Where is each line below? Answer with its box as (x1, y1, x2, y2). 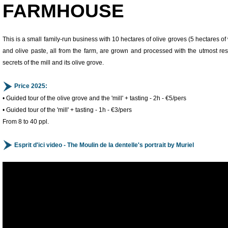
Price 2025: (13, 82, 47, 90)
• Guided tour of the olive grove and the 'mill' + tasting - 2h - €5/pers (3, 94, 186, 102)
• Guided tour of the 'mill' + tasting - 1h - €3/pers (3, 106, 132, 113)
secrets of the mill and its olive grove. (3, 59, 104, 66)
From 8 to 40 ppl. (3, 118, 49, 125)
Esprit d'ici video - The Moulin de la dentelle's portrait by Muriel (13, 141, 194, 149)
